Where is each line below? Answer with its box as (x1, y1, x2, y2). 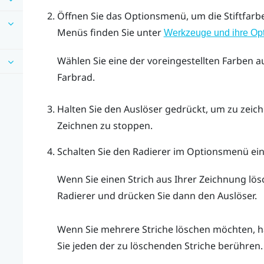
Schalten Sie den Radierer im (57, 144, 187, 158)
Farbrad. (57, 71, 95, 84)
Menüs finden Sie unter (57, 26, 164, 39)
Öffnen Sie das (57, 9, 124, 23)
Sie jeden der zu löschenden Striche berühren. (57, 239, 263, 252)
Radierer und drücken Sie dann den (57, 189, 217, 203)
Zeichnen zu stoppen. (57, 118, 153, 132)
